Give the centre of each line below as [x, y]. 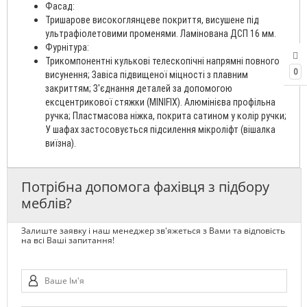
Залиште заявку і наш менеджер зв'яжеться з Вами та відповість [153, 230]
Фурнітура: [67, 47]
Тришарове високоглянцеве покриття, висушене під [152, 20]
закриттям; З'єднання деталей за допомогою [139, 88]
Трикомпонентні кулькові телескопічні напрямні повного [162, 61]
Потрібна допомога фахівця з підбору [145, 186]
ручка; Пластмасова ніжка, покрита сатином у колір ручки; [166, 115]
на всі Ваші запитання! [68, 240]
